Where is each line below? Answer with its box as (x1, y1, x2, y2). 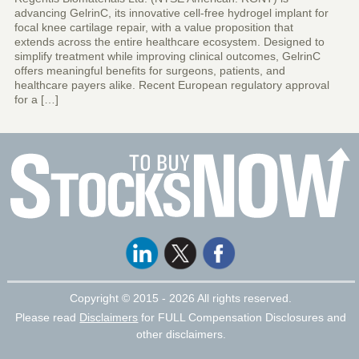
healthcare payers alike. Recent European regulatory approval (14, 78, 329, 91)
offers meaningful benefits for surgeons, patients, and (14, 63, 285, 77)
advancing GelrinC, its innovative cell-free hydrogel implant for (14, 6, 329, 19)
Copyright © (70, 291, 134, 305)
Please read (15, 310, 80, 324)
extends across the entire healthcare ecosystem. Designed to (14, 34, 325, 48)
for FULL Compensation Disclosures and (138, 310, 347, 324)
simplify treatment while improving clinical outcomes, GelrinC (14, 49, 321, 63)
